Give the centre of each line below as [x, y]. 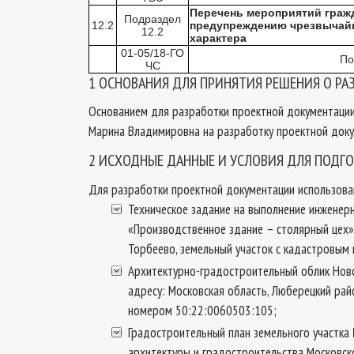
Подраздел [153, 19]
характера [218, 38]
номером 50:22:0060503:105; [202, 310]
